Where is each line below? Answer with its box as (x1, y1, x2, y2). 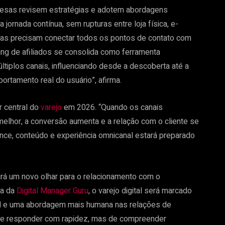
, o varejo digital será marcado (88, 185, 192, 197)
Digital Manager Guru (17, 185, 88, 197)
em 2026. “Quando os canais (62, 101, 163, 114)
